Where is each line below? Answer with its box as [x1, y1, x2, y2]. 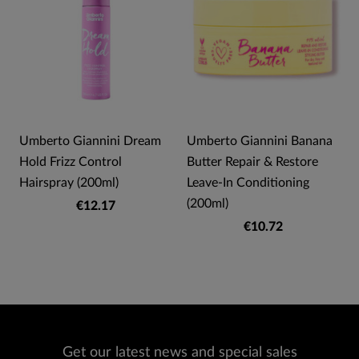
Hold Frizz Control [19, 155, 122, 169]
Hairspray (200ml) [19, 176, 119, 190]
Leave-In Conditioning [187, 176, 309, 190]
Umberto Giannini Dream [19, 135, 161, 148]
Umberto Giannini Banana [187, 135, 333, 148]
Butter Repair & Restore [187, 155, 318, 169]
